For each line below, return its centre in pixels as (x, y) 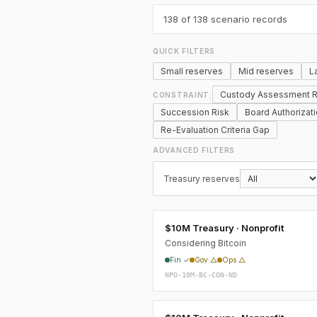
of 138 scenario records (233, 19)
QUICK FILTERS (184, 51)
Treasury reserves (202, 179)
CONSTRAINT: (183, 94)
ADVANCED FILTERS (194, 150)
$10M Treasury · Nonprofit (224, 228)
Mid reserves (266, 71)
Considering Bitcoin (206, 243)
